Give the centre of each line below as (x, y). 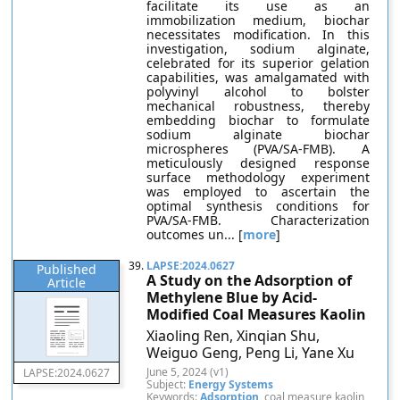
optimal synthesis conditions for (258, 206)
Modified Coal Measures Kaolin (257, 314)
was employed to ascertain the (258, 192)
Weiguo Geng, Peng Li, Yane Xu (251, 353)
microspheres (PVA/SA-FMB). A (258, 149)
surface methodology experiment (258, 177)
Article (67, 283)
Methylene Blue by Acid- (232, 297)
